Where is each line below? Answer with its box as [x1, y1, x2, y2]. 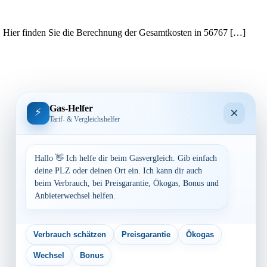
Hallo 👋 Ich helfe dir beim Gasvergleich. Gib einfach [35, 154, 217, 163]
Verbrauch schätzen [33, 230, 106, 239]
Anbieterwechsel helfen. [35, 191, 116, 200]
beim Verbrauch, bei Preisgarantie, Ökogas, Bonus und [35, 179, 219, 188]
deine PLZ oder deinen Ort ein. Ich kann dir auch [35, 166, 202, 175]
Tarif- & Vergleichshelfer [49, 114, 120, 123]
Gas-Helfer [49, 103, 93, 113]
